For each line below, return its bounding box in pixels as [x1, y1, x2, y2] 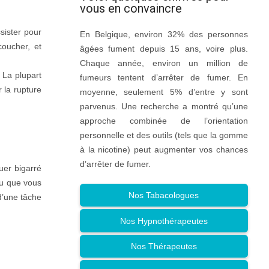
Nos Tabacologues [128, 190, 199, 200]
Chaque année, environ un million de [79, 58, 248, 68]
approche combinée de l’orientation [79, 115, 248, 125]
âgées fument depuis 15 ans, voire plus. [79, 43, 248, 53]
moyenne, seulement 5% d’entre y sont [79, 86, 248, 97]
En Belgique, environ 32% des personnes [79, 29, 248, 39]
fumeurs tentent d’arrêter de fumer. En [79, 72, 248, 82]
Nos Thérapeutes [130, 241, 197, 252]
